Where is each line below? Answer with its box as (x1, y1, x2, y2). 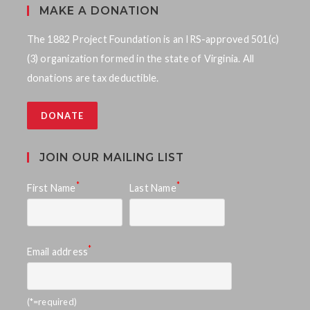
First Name (26, 181, 76, 194)
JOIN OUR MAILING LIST (39, 150, 184, 164)
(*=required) (26, 295, 77, 307)
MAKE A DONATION (39, 4, 159, 18)
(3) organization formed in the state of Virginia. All (26, 53, 255, 65)
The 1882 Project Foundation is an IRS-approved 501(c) (26, 33, 280, 46)
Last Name (129, 181, 176, 194)
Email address (26, 245, 89, 257)
